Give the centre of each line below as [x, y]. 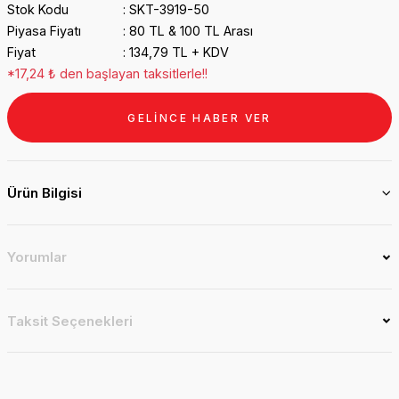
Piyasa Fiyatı [44, 31]
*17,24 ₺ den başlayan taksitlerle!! [107, 73]
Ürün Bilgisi [45, 193]
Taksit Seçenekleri [70, 321]
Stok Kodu [38, 9]
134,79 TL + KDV [179, 52]
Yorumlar [37, 257]
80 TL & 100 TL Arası [191, 31]
